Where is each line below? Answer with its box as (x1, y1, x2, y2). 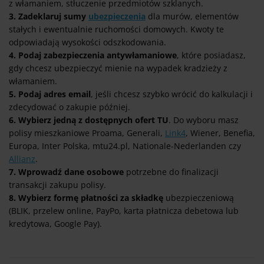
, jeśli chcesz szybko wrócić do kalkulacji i (91, 88, 253, 100)
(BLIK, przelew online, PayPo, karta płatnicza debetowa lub (9, 205, 239, 217)
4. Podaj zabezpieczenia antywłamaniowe (9, 49, 177, 61)
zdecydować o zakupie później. (9, 101, 130, 113)
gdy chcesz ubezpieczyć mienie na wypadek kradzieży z (9, 62, 227, 74)
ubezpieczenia (88, 11, 146, 22)
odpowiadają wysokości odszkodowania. (9, 37, 166, 48)
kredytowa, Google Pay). (9, 218, 102, 230)
